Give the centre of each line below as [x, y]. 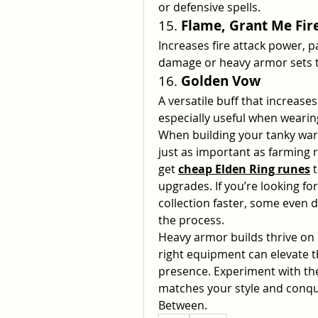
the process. [191, 220]
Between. [183, 305]
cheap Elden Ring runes [244, 169]
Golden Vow [221, 81]
